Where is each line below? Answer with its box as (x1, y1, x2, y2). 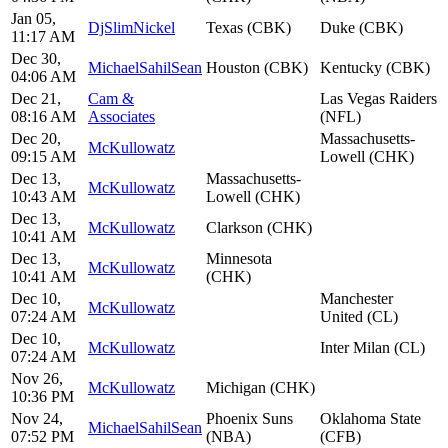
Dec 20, (11, 129, 61, 147)
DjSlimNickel (88, 18, 175, 36)
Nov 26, (11, 369, 63, 387)
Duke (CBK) (320, 18, 403, 36)
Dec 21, (11, 89, 61, 107)
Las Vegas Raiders (320, 89, 437, 107)
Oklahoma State (320, 409, 421, 427)
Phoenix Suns (206, 409, 293, 427)
